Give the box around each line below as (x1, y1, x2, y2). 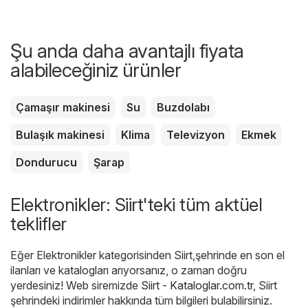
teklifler (10, 213, 67, 235)
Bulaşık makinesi (16, 128, 104, 142)
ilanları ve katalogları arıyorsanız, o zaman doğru (10, 263, 247, 278)
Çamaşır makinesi (16, 100, 110, 115)
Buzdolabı (157, 100, 210, 115)
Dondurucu (16, 155, 77, 170)
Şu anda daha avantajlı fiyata (10, 39, 244, 63)
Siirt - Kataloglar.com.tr (141, 278, 253, 293)
